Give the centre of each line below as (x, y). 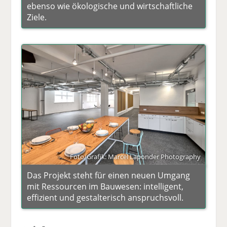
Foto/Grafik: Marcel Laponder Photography (135, 156)
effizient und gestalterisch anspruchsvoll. (105, 197)
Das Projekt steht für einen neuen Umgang (109, 175)
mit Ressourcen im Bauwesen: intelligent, (105, 186)
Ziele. (37, 17)
